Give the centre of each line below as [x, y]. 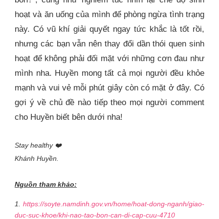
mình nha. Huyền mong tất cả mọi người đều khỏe [109, 73]
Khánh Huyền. [37, 159]
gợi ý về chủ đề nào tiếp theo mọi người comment [109, 103]
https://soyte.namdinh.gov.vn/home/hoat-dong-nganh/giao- [114, 204]
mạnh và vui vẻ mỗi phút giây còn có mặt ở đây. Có [109, 88]
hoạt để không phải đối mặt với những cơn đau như [109, 59]
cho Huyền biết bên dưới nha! [69, 117]
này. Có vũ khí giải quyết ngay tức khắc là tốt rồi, [109, 29]
